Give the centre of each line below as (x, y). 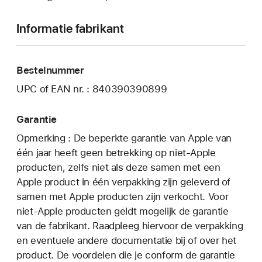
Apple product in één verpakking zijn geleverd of (124, 182)
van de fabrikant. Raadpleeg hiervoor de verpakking (130, 225)
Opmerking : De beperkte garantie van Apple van (124, 138)
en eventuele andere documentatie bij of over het (127, 240)
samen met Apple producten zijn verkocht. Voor (123, 196)
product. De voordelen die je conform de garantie (126, 255)
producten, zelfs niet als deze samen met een (118, 167)
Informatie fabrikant (70, 29)
